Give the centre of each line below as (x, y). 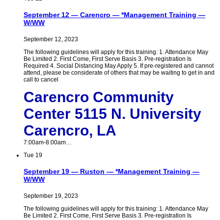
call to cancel (41, 79)
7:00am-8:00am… (48, 142)
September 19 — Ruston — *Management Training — (111, 172)
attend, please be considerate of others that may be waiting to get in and (119, 72)
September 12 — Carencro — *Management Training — (114, 15)
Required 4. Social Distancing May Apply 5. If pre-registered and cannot (119, 66)
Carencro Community (99, 97)
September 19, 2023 (51, 196)
